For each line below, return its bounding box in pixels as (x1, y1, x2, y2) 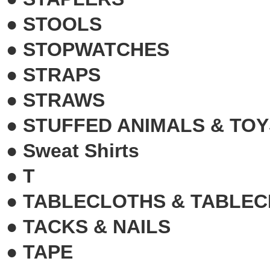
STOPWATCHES (23, 38, 169, 60)
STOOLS (23, 13, 102, 35)
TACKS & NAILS (23, 215, 171, 237)
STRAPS (23, 63, 101, 86)
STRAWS (23, 89, 105, 111)
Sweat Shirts (23, 139, 139, 162)
